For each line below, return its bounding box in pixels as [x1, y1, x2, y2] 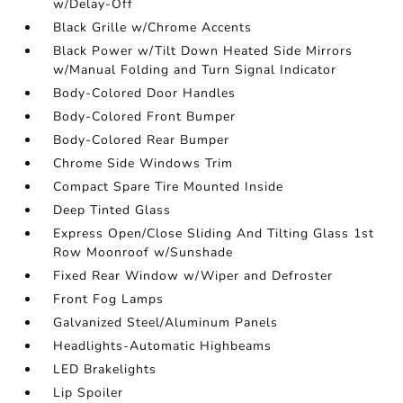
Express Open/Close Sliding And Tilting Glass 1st [53, 225, 375, 242]
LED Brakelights [53, 361, 157, 378]
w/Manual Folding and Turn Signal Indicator [53, 61, 337, 78]
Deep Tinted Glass [53, 201, 172, 219]
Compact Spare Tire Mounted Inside [53, 178, 284, 195]
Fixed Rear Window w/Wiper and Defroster [53, 267, 334, 284]
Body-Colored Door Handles [53, 85, 237, 102]
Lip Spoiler [53, 384, 124, 401]
